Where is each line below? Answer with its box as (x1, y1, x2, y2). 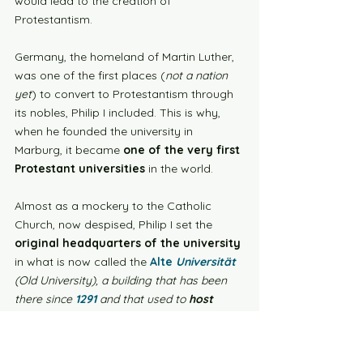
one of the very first (123, 143, 243, 157)
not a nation (165, 68, 231, 83)
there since (15, 292, 75, 306)
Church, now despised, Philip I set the (15, 217, 216, 232)
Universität (176, 254, 236, 269)
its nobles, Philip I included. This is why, (15, 105, 224, 120)
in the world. (145, 161, 216, 176)
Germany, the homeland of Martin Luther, (15, 49, 237, 64)
